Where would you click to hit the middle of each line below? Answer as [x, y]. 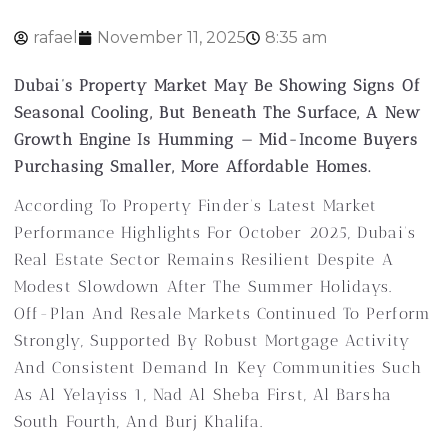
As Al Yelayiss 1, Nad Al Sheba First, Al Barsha [203, 394]
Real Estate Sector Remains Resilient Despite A [204, 259]
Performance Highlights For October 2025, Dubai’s [215, 232]
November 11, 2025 [171, 37]
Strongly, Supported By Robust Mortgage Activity [212, 340]
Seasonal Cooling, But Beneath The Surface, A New [217, 112]
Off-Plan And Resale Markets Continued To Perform [222, 313]
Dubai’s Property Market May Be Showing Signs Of [217, 85]
